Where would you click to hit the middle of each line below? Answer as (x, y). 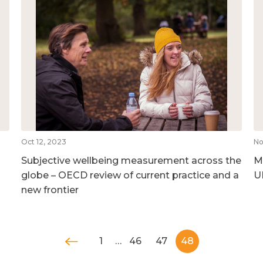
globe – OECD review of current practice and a (130, 175)
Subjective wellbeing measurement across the (131, 160)
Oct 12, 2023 (43, 141)
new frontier (50, 190)
